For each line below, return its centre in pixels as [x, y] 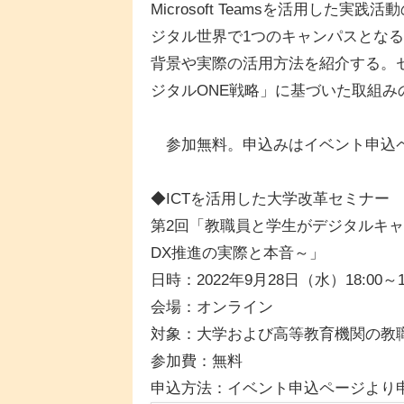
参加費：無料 [197, 361]
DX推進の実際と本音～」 [238, 252]
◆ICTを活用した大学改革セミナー [270, 198]
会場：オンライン [212, 307]
